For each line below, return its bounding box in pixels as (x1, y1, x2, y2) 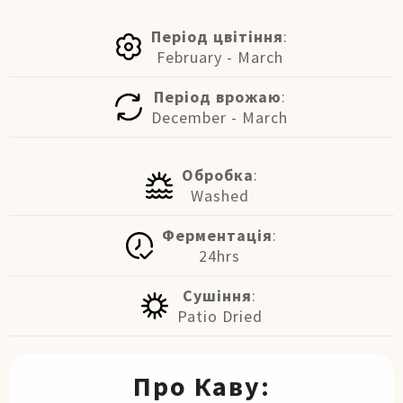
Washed (190, 185, 249, 206)
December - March (151, 107, 288, 128)
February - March (156, 47, 283, 67)
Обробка (181, 165, 254, 185)
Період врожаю (153, 86, 282, 107)
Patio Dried (176, 306, 263, 327)
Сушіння (183, 285, 252, 306)
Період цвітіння (151, 26, 283, 47)
